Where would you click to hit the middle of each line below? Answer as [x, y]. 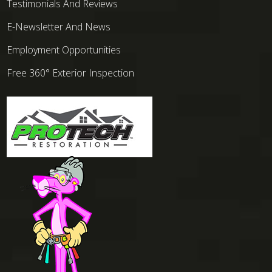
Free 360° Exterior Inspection [71, 73]
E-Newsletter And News [59, 27]
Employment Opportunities [64, 50]
